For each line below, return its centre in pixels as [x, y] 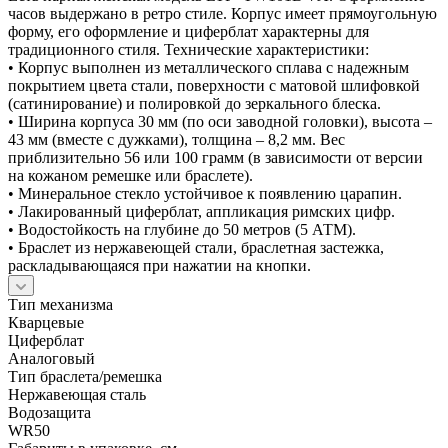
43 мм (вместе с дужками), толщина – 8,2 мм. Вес [176, 139]
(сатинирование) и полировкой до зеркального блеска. [194, 103]
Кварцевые [46, 322]
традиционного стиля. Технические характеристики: [188, 49]
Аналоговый [51, 358]
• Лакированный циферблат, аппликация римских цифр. [201, 211]
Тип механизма [60, 304]
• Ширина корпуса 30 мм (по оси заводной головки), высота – [220, 121]
